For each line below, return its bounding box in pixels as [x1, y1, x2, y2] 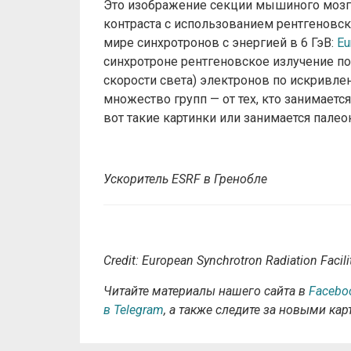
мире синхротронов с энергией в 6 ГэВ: [103, 35, 337, 50]
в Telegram [103, 302, 164, 317]
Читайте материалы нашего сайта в [103, 284, 309, 299]
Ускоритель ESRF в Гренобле [103, 172, 267, 186]
